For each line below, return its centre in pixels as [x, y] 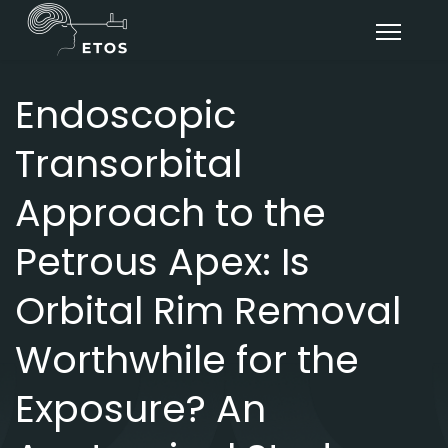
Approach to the [170, 212]
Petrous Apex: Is [162, 261]
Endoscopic [125, 114]
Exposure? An [140, 408]
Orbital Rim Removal [208, 310]
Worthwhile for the [187, 359]
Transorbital [128, 163]
